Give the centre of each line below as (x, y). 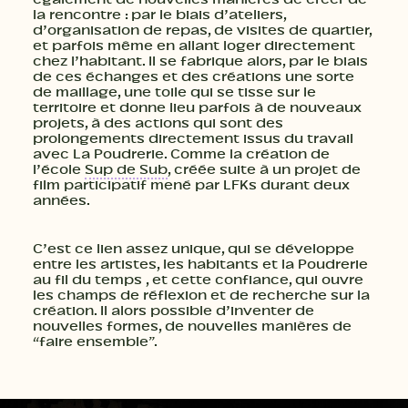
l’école (59, 170)
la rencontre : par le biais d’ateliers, (159, 15)
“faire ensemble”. (95, 342)
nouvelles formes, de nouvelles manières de (192, 326)
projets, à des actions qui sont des (158, 123)
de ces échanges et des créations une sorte (194, 77)
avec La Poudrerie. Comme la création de (181, 154)
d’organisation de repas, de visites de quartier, (202, 31)
